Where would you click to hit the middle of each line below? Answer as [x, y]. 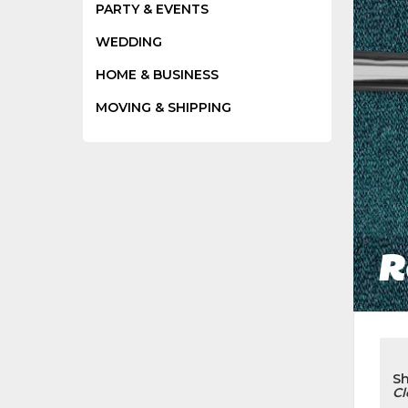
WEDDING [129, 41]
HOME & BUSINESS [158, 74]
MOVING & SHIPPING [164, 107]
